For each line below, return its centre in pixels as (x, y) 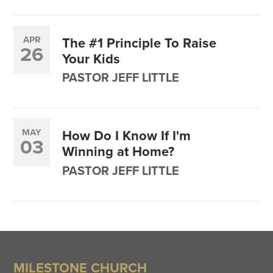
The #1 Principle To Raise (140, 43)
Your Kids (91, 58)
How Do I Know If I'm (127, 136)
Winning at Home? (119, 152)
